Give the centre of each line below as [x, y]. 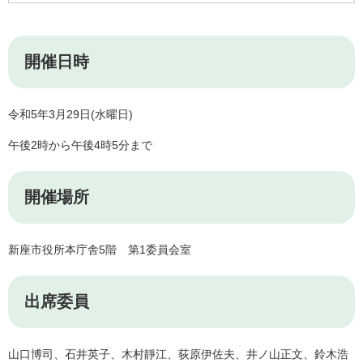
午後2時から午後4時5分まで [80, 145]
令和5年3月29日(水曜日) [70, 115]
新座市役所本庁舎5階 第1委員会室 [100, 250]
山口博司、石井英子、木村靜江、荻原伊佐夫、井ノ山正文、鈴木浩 [178, 354]
